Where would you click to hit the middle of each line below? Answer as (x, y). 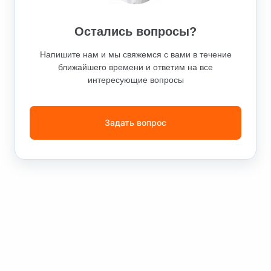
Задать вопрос (135, 123)
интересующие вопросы (135, 80)
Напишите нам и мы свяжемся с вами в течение (135, 55)
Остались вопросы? (135, 32)
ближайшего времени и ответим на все (135, 67)
